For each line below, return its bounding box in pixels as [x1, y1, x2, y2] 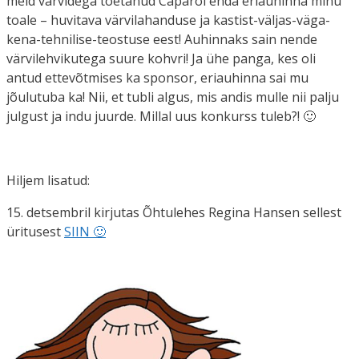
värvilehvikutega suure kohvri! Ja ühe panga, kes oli [6, 49, 316, 67]
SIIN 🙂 [64, 222, 106, 240]
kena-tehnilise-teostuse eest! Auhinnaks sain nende [6, 30, 317, 48]
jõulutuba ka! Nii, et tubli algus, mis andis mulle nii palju [6, 87, 339, 106]
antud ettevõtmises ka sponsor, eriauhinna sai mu [6, 68, 309, 87]
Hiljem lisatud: [6, 171, 90, 189]
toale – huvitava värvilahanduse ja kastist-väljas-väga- [6, 10, 330, 29]
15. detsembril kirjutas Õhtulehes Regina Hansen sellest [6, 203, 341, 221]
